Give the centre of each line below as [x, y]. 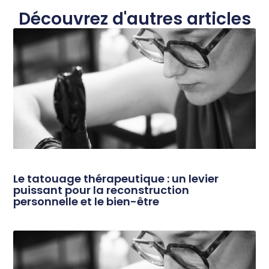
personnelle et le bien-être [86, 202]
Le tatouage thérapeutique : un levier [116, 179]
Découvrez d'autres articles [134, 19]
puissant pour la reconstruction [101, 190]
